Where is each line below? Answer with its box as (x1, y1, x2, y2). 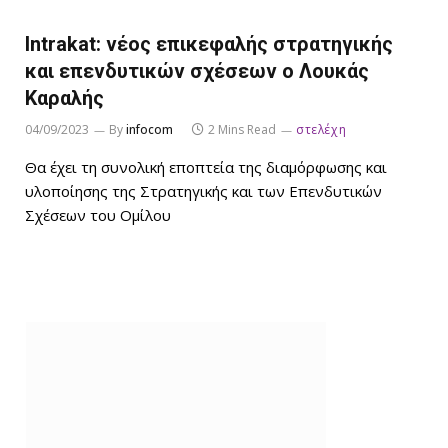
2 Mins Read (208, 120, 276, 138)
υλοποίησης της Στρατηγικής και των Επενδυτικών (25, 180, 382, 201)
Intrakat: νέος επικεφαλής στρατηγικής (25, 31, 393, 56)
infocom (126, 120, 173, 138)
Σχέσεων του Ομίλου (25, 204, 171, 225)
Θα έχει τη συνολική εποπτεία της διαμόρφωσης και (25, 156, 387, 177)
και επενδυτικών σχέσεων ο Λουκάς (25, 58, 369, 83)
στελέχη (296, 120, 347, 138)
